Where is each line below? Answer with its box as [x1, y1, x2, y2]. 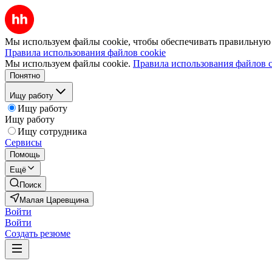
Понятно [10, 71, 40, 80]
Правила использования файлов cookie [5, 47, 166, 58]
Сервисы [5, 137, 42, 148]
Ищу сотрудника [18, 126, 87, 137]
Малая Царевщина [19, 195, 89, 205]
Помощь [10, 150, 40, 159]
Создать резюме [5, 228, 70, 239]
